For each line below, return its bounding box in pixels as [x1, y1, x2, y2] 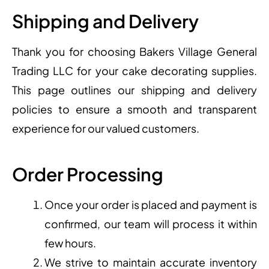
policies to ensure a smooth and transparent [12, 102, 257, 116]
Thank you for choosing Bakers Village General [12, 44, 257, 58]
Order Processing [12, 163, 163, 186]
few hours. [44, 236, 96, 250]
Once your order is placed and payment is [44, 198, 257, 212]
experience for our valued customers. [12, 121, 199, 135]
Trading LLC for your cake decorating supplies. [12, 64, 257, 77]
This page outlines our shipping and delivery [12, 83, 257, 97]
